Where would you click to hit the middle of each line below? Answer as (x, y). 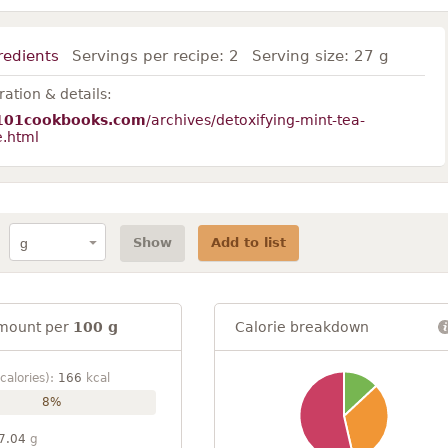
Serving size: (302, 56)
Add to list (248, 242)
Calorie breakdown (302, 326)
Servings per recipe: (150, 56)
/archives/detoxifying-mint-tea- (255, 120)
